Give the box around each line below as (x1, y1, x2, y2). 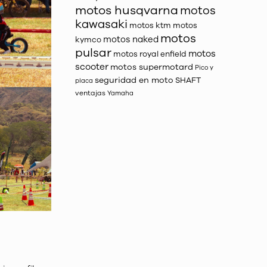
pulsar (75, 45, 112, 61)
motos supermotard (110, 61, 194, 73)
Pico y (195, 63, 214, 72)
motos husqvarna (75, 2, 179, 18)
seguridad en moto (95, 74, 174, 86)
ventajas (75, 88, 106, 98)
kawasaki (75, 17, 128, 32)
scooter (75, 61, 109, 73)
